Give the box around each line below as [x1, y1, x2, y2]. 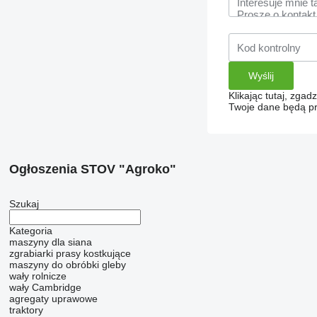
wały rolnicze [8, 270, 67, 282]
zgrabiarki [8, 248, 53, 259]
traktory [8, 304, 43, 316]
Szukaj [8, 198, 39, 209]
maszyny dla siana [8, 236, 92, 248]
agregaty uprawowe [8, 293, 98, 304]
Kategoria [8, 225, 52, 236]
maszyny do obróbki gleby [8, 259, 126, 270]
